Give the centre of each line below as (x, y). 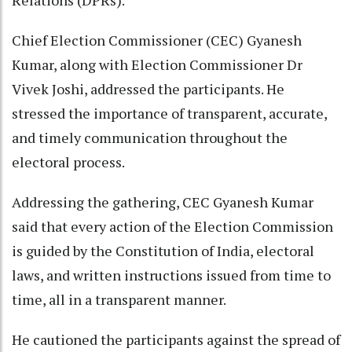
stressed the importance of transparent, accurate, (169, 114)
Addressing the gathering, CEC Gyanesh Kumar (163, 202)
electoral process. (68, 162)
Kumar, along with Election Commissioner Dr (157, 65)
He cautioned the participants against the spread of (176, 340)
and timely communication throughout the (150, 138)
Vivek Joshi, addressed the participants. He (148, 89)
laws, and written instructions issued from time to (171, 275)
